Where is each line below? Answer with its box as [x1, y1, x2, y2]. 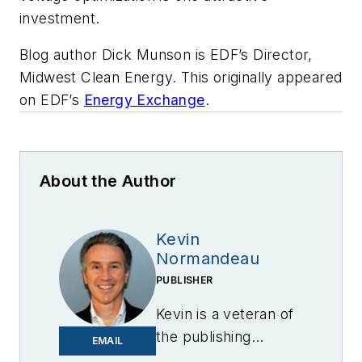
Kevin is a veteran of [156, 305, 294, 323]
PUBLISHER [156, 274, 213, 287]
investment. [19, 9, 100, 27]
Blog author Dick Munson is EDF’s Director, [19, 46, 313, 64]
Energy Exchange [83, 91, 205, 109]
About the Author [40, 171, 177, 192]
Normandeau [156, 249, 259, 269]
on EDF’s [19, 91, 84, 109]
